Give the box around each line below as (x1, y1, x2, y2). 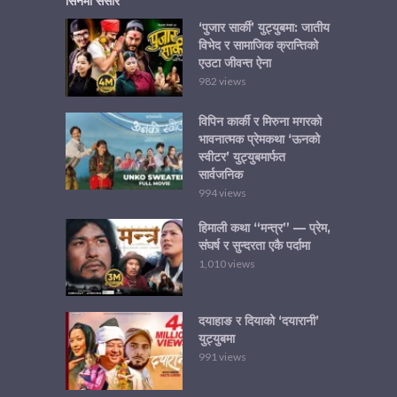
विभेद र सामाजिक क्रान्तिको (198, 36, 318, 53)
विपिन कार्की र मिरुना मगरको (198, 113, 322, 129)
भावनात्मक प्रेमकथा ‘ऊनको (198, 130, 320, 147)
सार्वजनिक (198, 166, 243, 183)
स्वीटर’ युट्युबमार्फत (198, 148, 285, 165)
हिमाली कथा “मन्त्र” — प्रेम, (198, 219, 331, 236)
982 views (198, 74, 246, 88)
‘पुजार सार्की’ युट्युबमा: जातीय (198, 19, 330, 35)
